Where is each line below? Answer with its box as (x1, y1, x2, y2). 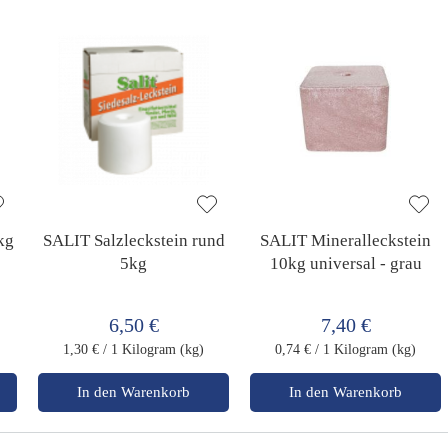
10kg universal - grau (269, 254, 422, 274)
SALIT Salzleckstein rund (42, 231, 225, 251)
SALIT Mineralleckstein (260, 231, 432, 251)
